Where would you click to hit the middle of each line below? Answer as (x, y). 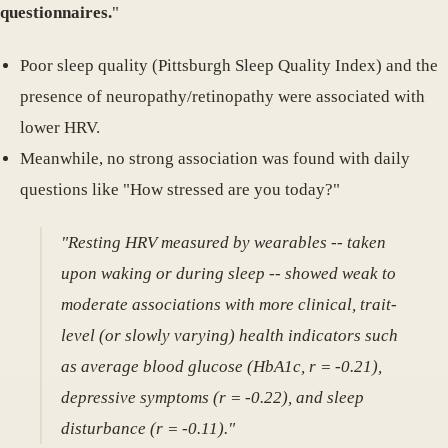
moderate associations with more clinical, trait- (229, 304)
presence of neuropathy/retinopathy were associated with (222, 96)
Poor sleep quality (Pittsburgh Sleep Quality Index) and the (229, 65)
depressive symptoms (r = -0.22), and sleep (213, 397)
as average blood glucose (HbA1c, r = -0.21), (222, 366)
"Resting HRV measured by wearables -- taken (224, 242)
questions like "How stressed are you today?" (180, 189)
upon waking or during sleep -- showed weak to (229, 273)
